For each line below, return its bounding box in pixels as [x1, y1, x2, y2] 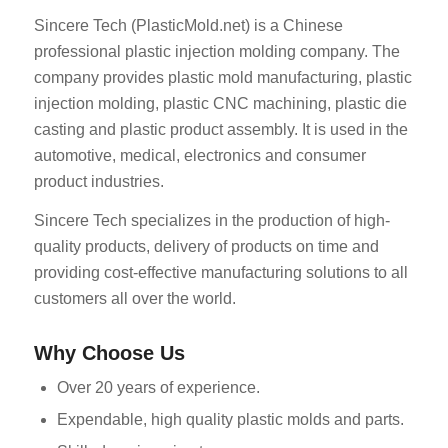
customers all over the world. [33, 290, 236, 308]
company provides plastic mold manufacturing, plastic [33, 68, 412, 86]
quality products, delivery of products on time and [33, 238, 379, 256]
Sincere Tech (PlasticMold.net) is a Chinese [33, 16, 343, 34]
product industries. [33, 172, 164, 190]
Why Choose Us [33, 342, 185, 365]
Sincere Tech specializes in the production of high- [33, 212, 390, 230]
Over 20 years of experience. [56, 379, 260, 397]
